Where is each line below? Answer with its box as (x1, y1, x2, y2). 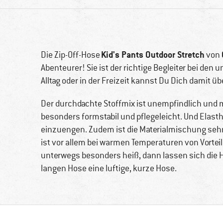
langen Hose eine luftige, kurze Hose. (41, 163, 177, 174)
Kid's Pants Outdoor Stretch (101, 49, 205, 61)
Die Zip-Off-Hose (41, 49, 101, 61)
